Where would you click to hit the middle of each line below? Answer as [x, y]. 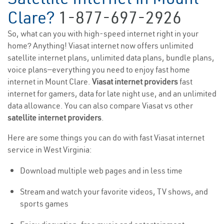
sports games [44, 204]
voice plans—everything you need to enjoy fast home [99, 70]
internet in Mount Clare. [50, 82]
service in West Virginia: [50, 150]
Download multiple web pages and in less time [101, 171]
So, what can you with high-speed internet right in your [103, 34]
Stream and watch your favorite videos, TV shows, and [114, 192]
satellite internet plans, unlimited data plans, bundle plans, [111, 58]
